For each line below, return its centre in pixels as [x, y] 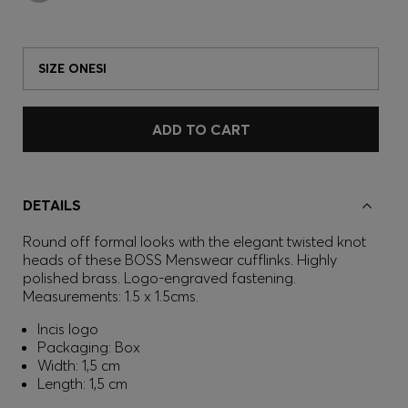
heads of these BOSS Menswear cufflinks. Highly [180, 260]
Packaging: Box [89, 347]
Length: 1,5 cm [82, 383]
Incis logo [68, 329]
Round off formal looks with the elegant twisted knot [194, 241]
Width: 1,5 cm [79, 365]
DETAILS [52, 205]
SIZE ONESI [72, 68]
